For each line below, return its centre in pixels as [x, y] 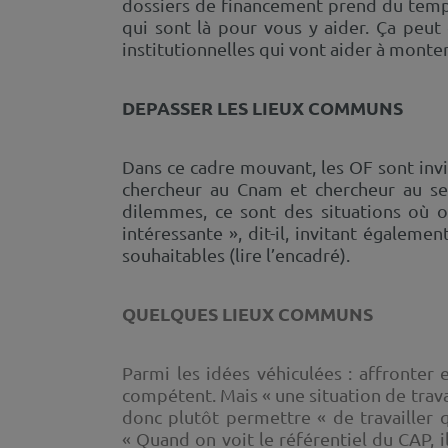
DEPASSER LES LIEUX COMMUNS [262, 107]
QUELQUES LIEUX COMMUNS [247, 313]
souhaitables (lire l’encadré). [236, 254]
